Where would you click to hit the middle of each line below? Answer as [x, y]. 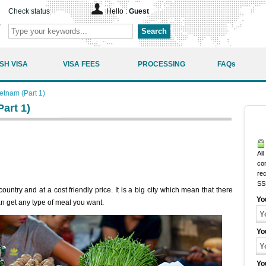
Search [154, 31]
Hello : [118, 11]
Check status [29, 11]
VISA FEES [81, 64]
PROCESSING [161, 64]
